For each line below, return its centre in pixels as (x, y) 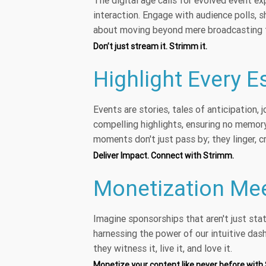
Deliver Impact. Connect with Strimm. (164, 156)
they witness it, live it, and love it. (163, 248)
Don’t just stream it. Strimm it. (151, 47)
